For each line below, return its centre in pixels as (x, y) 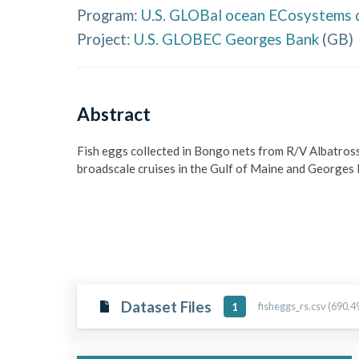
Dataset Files (166, 306)
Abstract (114, 114)
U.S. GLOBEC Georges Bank (226, 39)
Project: (104, 39)
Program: (107, 14)
